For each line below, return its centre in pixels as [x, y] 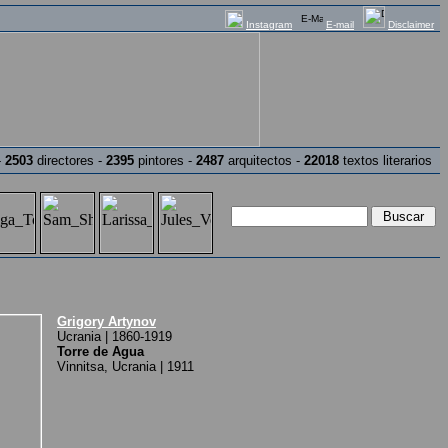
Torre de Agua [100, 351]
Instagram [269, 24]
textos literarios [389, 160]
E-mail [340, 24]
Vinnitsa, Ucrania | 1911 [125, 366]
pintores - [165, 160]
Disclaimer [411, 24]
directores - [69, 160]
